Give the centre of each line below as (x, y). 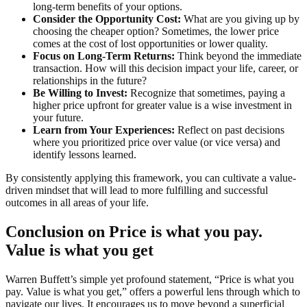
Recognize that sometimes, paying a (206, 93)
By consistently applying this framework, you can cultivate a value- (151, 178)
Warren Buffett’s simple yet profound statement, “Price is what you (150, 279)
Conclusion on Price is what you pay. (134, 231)
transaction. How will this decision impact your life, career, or (165, 69)
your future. (58, 118)
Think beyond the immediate (238, 56)
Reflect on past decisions (230, 130)
